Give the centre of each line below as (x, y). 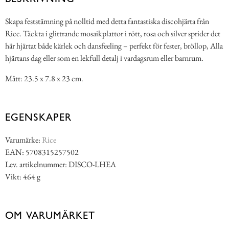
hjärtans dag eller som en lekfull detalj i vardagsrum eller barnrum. (104, 58)
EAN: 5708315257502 (42, 152)
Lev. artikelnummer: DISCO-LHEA (61, 165)
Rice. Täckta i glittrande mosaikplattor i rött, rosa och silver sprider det (113, 34)
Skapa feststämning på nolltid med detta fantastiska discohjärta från (107, 21)
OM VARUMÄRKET (50, 215)
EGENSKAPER (38, 117)
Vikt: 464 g (23, 177)
